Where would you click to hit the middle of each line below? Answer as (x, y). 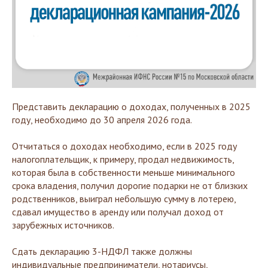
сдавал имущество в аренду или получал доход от (118, 212)
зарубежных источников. (63, 225)
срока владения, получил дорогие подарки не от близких (130, 185)
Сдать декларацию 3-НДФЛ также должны (102, 251)
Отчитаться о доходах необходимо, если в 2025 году (124, 146)
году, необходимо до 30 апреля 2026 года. (102, 120)
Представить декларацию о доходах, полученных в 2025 (131, 106)
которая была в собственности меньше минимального (124, 172)
